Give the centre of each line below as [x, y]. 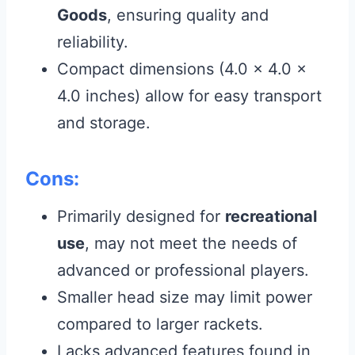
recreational [271, 216]
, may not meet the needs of [191, 243]
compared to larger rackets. [160, 324]
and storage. [104, 123]
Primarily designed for [141, 216]
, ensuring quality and [188, 15]
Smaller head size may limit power [185, 297]
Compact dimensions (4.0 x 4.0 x [182, 69]
